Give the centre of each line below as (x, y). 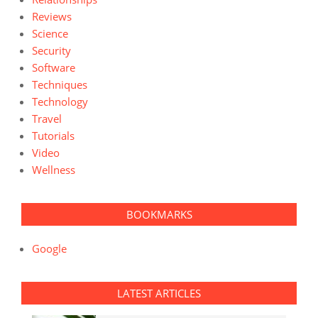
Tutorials (53, 136)
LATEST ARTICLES (159, 293)
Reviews (52, 16)
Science (50, 33)
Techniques (60, 84)
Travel (47, 119)
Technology (60, 102)
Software (54, 67)
